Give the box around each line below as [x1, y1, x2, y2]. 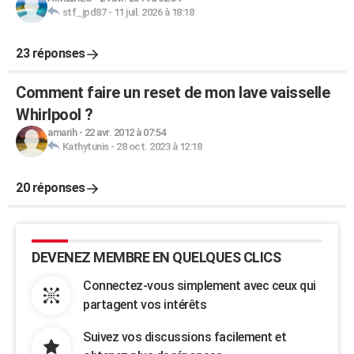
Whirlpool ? [16, 105, 93, 124]
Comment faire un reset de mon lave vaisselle [16, 83, 330, 102]
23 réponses [16, 46, 85, 61]
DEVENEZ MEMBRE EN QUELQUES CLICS [32, 249, 281, 265]
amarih [47, 126, 77, 138]
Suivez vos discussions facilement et [83, 330, 286, 345]
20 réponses [16, 180, 85, 195]
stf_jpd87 [62, 6, 106, 18]
